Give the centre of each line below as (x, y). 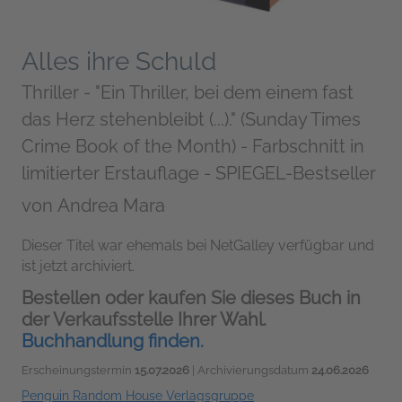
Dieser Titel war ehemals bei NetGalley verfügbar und (198, 245)
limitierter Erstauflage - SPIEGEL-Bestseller (199, 173)
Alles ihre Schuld (119, 61)
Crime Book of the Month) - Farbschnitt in (193, 146)
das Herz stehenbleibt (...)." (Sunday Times (191, 119)
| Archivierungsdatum (250, 370)
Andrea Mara (111, 205)
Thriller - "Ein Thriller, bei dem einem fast (188, 92)
